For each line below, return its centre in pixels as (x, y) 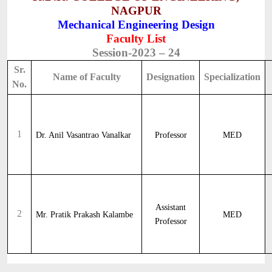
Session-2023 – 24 (136, 53)
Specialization (232, 77)
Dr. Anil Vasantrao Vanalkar (84, 135)
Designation (171, 77)
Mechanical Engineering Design (136, 25)
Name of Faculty (87, 77)
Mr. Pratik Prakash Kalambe (85, 215)
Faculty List (136, 39)
